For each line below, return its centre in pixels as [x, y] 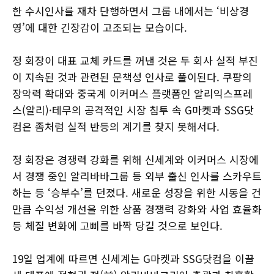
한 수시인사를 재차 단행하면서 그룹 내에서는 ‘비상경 [131, 10]
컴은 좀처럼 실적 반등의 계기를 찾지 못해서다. [116, 126]
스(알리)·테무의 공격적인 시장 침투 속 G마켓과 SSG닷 [133, 109]
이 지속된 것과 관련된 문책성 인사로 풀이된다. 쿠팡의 [132, 76]
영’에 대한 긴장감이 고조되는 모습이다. [100, 27]
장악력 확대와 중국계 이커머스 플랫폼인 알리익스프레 [132, 93]
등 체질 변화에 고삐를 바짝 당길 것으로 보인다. [117, 225]
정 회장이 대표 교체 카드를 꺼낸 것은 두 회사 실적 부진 [135, 60]
